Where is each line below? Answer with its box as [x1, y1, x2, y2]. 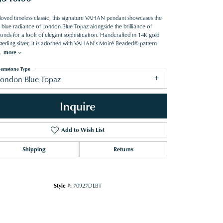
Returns [113, 145, 133, 154]
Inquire [60, 98, 96, 114]
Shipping [22, 145, 45, 154]
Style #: [54, 182, 72, 190]
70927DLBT [73, 182, 102, 190]
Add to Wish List [61, 125, 105, 134]
